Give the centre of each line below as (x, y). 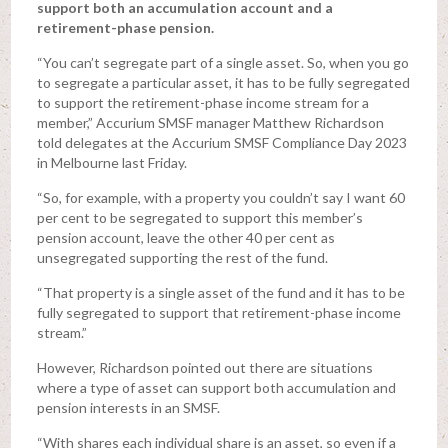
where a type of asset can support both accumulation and (216, 387)
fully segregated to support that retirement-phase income (218, 312)
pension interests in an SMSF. (128, 407)
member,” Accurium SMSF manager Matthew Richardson (210, 122)
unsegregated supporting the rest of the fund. (182, 257)
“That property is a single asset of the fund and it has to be (220, 292)
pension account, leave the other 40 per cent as (185, 237)
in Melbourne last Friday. (111, 162)
